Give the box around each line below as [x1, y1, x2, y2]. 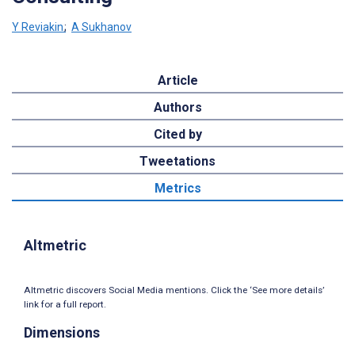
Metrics [154, 180, 201, 196]
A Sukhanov [71, 20, 132, 33]
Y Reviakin [12, 20, 63, 33]
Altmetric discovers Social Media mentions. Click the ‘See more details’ [24, 284, 324, 296]
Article [157, 72, 198, 88]
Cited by [153, 126, 202, 142]
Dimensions [24, 324, 100, 342]
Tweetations [139, 153, 216, 169]
